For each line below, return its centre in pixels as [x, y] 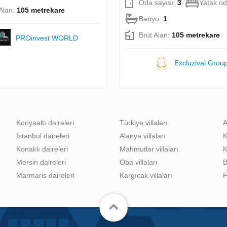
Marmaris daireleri [45, 175]
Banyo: [151, 18]
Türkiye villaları [144, 122]
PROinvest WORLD [47, 38]
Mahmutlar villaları [149, 149]
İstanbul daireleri [43, 136]
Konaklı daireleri [42, 149]
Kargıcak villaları [146, 175]
